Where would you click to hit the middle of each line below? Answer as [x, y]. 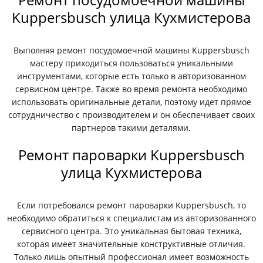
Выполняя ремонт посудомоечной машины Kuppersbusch [131, 50]
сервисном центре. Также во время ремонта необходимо [131, 89]
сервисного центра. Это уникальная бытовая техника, [131, 231]
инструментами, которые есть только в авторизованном [131, 76]
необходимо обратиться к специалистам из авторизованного [131, 218]
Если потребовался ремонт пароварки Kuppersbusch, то [131, 205]
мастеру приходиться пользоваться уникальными [131, 63]
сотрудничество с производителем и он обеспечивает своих [131, 115]
